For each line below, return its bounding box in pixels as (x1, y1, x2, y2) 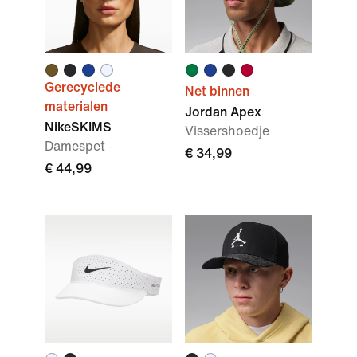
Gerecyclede (45, 80, 120, 94)
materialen (45, 100, 108, 113)
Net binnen (185, 84, 249, 98)
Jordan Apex (185, 105, 261, 119)
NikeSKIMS (45, 120, 112, 134)
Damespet (45, 139, 105, 153)
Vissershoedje (185, 124, 269, 138)
